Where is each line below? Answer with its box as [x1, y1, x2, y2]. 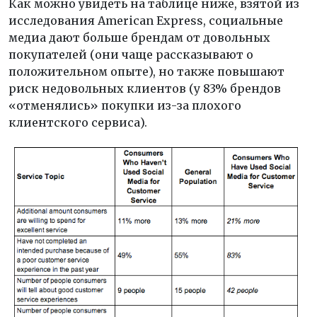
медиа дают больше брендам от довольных [8, 30, 270, 45]
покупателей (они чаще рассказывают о [8, 47, 253, 62]
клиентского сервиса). [8, 115, 147, 130]
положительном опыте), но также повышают [8, 64, 284, 79]
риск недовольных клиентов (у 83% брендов [8, 81, 281, 96]
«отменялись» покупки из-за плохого [8, 98, 241, 113]
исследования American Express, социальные [8, 13, 283, 28]
